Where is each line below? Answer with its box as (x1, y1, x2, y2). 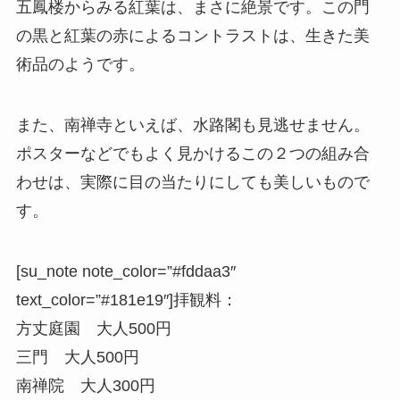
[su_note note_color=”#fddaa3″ (15, 262, 236, 281)
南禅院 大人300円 (15, 377, 155, 396)
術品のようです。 (15, 55, 145, 74)
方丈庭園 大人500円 (15, 320, 171, 338)
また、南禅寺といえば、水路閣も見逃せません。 (15, 116, 370, 135)
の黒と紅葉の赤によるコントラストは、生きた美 (15, 27, 370, 46)
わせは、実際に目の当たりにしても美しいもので (15, 173, 370, 192)
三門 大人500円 (15, 348, 139, 367)
